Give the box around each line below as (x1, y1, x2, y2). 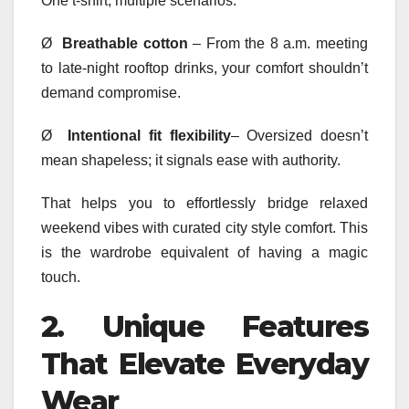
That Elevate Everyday (41, 345, 368, 382)
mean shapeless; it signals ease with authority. (41, 152, 341, 168)
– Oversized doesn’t (230, 127, 369, 143)
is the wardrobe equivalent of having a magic (41, 244, 368, 260)
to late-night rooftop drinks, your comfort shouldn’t (41, 59, 368, 76)
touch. (41, 268, 80, 285)
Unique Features (101, 308, 368, 344)
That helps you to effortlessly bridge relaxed (41, 194, 368, 211)
